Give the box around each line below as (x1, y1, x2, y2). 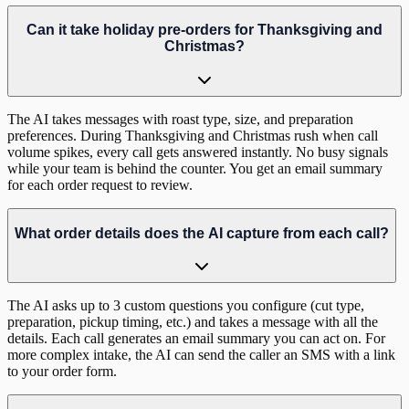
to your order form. (7, 363, 117, 380)
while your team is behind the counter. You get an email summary (7, 161, 383, 177)
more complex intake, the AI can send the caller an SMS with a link (7, 347, 395, 363)
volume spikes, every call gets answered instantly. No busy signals (7, 144, 388, 161)
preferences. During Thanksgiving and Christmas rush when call (7, 128, 378, 144)
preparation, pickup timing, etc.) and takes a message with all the (7, 314, 378, 330)
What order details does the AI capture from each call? (15, 225, 389, 241)
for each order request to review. (7, 177, 193, 194)
